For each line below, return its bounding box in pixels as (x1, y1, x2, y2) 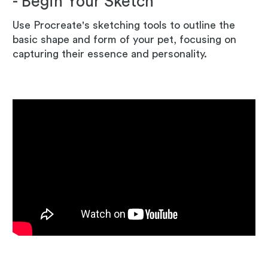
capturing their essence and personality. (13, 48, 210, 59)
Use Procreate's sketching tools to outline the (13, 19, 235, 31)
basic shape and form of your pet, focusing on (13, 33, 236, 45)
